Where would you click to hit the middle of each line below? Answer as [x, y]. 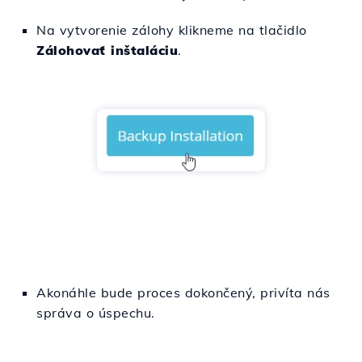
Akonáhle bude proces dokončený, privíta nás [183, 292]
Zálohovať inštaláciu [107, 50]
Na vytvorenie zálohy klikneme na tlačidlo [172, 29]
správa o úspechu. [96, 312]
